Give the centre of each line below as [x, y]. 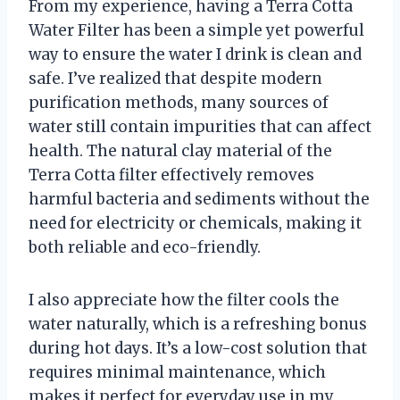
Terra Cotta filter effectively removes [171, 175]
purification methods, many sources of [179, 103]
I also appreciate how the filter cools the [184, 300]
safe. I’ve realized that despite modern [175, 79]
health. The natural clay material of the [180, 151]
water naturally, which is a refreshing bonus [198, 325]
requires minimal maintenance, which [177, 373]
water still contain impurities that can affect [200, 127]
